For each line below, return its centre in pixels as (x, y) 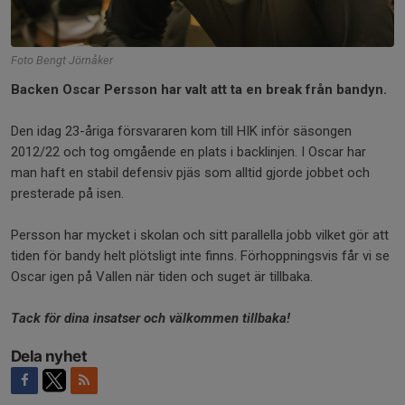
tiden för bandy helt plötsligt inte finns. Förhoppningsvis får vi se (200, 255)
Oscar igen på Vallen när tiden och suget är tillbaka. (162, 276)
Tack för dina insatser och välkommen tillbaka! (151, 318)
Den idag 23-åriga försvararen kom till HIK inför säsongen (181, 131)
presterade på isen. (67, 193)
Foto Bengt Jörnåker (62, 60)
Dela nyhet (49, 356)
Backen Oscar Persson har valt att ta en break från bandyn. (201, 89)
